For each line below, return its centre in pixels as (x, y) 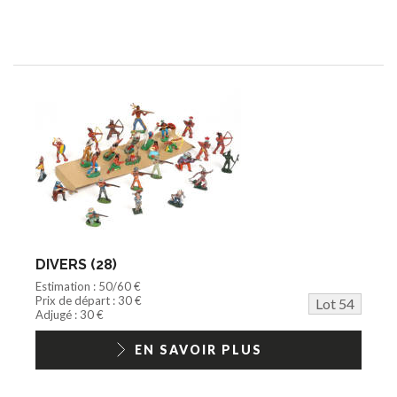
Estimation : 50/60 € (88, 286)
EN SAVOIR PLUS (198, 349)
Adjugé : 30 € (70, 314)
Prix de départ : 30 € (89, 300)
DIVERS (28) (76, 264)
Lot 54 (335, 303)
